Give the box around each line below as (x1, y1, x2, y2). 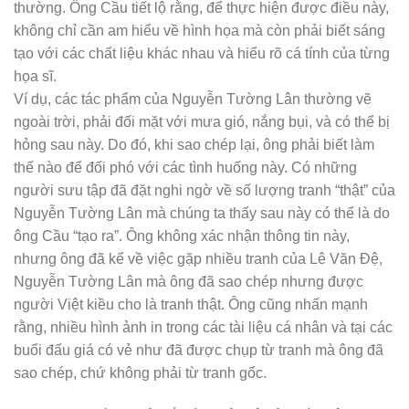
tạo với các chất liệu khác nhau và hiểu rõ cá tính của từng (14, 45, 390, 62)
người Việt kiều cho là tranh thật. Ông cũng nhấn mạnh (14, 296, 368, 313)
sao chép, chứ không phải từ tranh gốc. (14, 364, 267, 382)
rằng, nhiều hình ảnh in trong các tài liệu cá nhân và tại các (14, 319, 393, 336)
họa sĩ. (14, 68, 57, 85)
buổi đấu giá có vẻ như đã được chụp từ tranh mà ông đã (14, 341, 383, 359)
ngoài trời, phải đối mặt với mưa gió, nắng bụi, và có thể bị (14, 113, 390, 131)
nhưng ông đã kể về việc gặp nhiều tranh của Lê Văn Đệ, (14, 250, 383, 267)
